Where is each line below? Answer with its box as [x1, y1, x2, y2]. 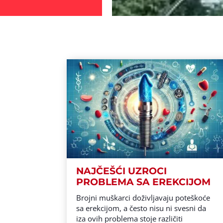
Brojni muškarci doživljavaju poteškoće [76, 193, 211, 203]
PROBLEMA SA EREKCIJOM [76, 176, 211, 188]
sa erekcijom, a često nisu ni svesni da [76, 203, 207, 214]
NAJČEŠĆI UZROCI [76, 165, 167, 177]
